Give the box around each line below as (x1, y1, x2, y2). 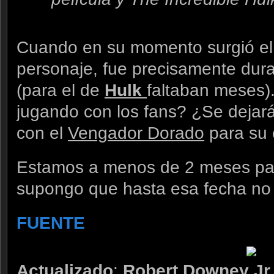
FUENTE (17, 213, 85, 233)
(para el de (17, 81, 105, 100)
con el (17, 124, 68, 143)
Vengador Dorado (68, 124, 204, 143)
